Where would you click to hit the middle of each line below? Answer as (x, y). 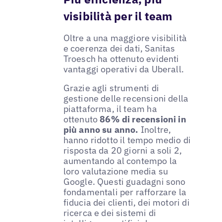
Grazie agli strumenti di (111, 88)
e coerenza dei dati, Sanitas (119, 48)
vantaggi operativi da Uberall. (124, 69)
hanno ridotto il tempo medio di (127, 140)
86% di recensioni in (143, 119)
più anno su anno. (101, 129)
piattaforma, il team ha (110, 109)
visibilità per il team (118, 16)
